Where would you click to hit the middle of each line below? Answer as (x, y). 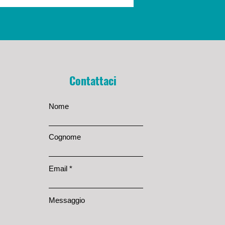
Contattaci (93, 81)
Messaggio (67, 200)
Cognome (65, 137)
